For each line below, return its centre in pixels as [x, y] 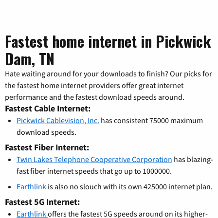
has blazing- [193, 159]
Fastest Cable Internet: [48, 109]
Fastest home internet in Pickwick [108, 41]
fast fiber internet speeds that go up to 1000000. [94, 171]
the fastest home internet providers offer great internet [94, 85]
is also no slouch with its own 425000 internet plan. [129, 187]
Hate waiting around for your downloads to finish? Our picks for [109, 74]
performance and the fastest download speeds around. [95, 97]
